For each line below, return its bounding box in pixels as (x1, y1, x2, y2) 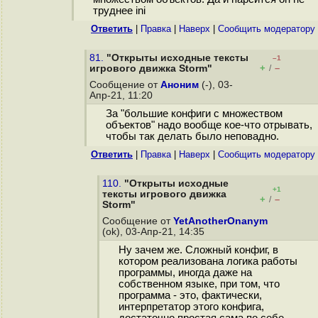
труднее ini (92, 5, 146, 17)
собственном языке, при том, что (118, 278, 280, 290)
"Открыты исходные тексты (106, 53, 248, 63)
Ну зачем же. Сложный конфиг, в (118, 244, 278, 256)
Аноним (160, 79, 199, 90)
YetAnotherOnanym (173, 216, 268, 226)
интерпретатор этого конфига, (118, 301, 264, 313)
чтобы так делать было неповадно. (105, 131, 279, 143)
